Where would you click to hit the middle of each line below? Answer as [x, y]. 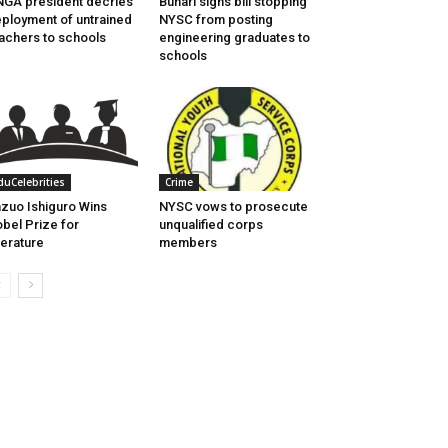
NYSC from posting [215, 20]
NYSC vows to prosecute [233, 207]
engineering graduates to [234, 38]
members [187, 243]
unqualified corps [210, 225]
